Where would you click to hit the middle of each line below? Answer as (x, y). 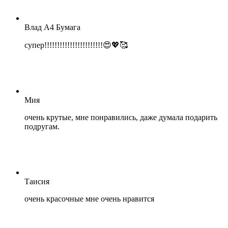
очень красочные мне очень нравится (89, 199)
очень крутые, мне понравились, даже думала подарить (121, 118)
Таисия (37, 182)
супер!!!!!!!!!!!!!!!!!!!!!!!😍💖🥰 (76, 45)
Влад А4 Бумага (52, 27)
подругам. (42, 127)
